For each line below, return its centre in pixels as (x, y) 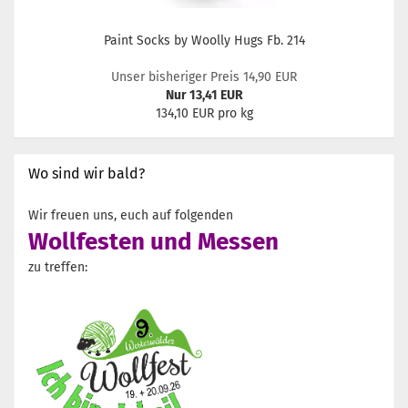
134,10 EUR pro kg (204, 113)
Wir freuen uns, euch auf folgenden (131, 215)
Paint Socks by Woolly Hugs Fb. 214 (204, 41)
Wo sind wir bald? (87, 173)
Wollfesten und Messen (153, 242)
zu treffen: (58, 267)
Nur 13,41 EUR (204, 95)
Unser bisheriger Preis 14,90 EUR (204, 77)
